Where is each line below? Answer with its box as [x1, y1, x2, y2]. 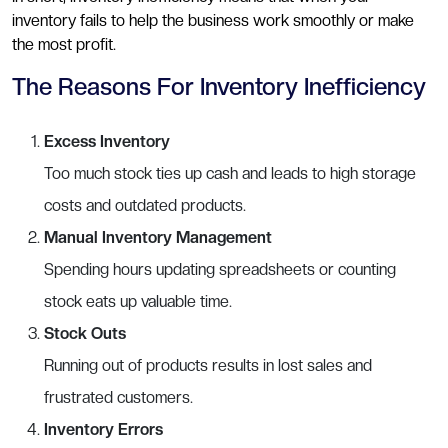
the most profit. [12, 34, 116, 54]
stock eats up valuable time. [44, 291, 232, 311]
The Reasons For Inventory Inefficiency [12, 71, 426, 101]
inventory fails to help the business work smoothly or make [12, 10, 414, 30]
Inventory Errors [44, 419, 163, 439]
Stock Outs [44, 323, 126, 343]
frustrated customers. [44, 387, 193, 407]
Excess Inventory [44, 131, 170, 151]
